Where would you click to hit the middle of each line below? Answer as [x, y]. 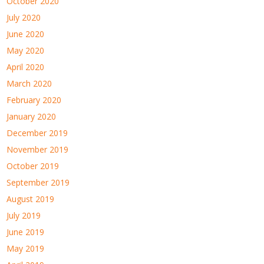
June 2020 [26, 34]
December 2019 [37, 133]
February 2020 [34, 100]
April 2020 [26, 67]
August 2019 [31, 199]
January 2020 [32, 116]
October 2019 [33, 166]
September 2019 [38, 182]
